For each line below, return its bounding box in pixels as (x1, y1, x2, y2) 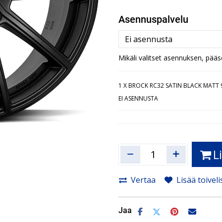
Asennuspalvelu (118, 13, 188, 26)
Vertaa (131, 174, 156, 186)
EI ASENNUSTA (118, 94, 158, 103)
